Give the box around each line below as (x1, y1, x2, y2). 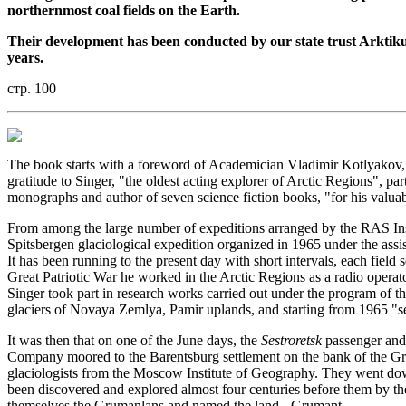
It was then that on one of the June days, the (7, 332, 261, 348)
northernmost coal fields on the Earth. (7, 2, 240, 18)
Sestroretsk (261, 332, 322, 348)
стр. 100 (7, 80, 56, 96)
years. (7, 49, 43, 65)
